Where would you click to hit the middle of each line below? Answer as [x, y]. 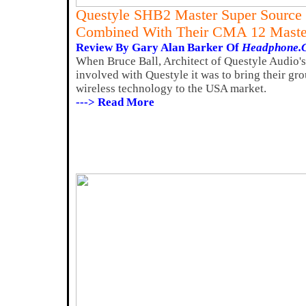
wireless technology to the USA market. [171, 88]
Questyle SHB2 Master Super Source [189, 15]
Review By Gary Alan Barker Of [159, 47]
